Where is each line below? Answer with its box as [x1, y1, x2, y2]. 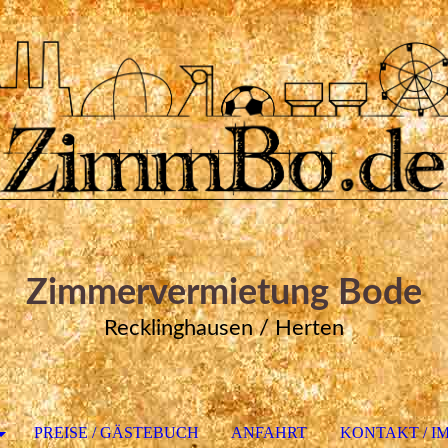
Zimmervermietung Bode [26, 275, 422, 311]
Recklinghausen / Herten [104, 317, 344, 339]
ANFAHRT [231, 424, 308, 441]
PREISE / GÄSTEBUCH [33, 424, 199, 441]
